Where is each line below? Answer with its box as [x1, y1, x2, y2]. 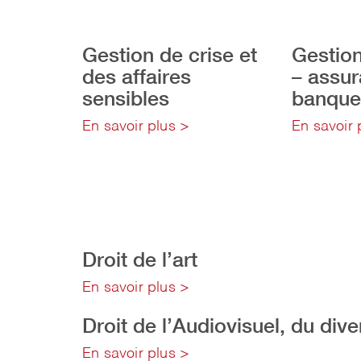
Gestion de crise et [82, 43, 257, 66]
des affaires [82, 64, 191, 88]
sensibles [82, 86, 169, 110]
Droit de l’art [82, 247, 197, 271]
